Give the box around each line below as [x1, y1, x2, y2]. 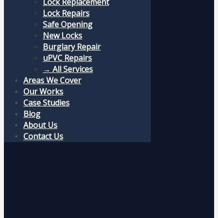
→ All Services [43, 63, 93, 74]
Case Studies [23, 97, 70, 108]
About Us [23, 119, 57, 130]
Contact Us [23, 130, 63, 142]
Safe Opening [43, 18, 92, 30]
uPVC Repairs [43, 52, 92, 63]
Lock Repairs [43, 7, 90, 18]
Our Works [23, 86, 63, 97]
